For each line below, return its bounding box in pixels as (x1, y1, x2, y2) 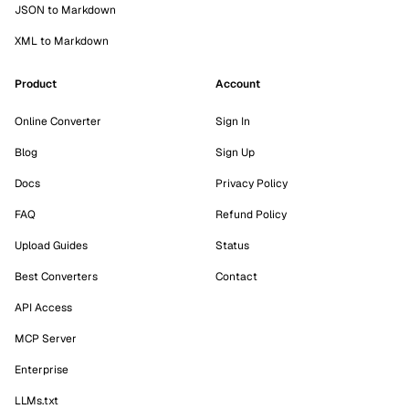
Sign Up (215, 145, 255, 160)
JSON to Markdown (15, 3, 116, 17)
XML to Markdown (15, 34, 109, 48)
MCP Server (15, 331, 77, 346)
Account (215, 77, 260, 91)
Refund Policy (215, 207, 287, 222)
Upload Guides (15, 238, 88, 253)
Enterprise (15, 362, 68, 377)
